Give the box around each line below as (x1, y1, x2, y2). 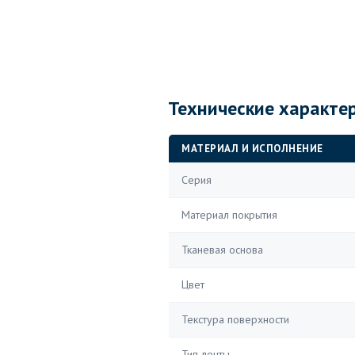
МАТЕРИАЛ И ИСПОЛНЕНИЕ (181, 142, 323, 155)
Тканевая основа (181, 242, 263, 257)
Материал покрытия (181, 208, 277, 222)
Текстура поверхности (181, 312, 289, 326)
